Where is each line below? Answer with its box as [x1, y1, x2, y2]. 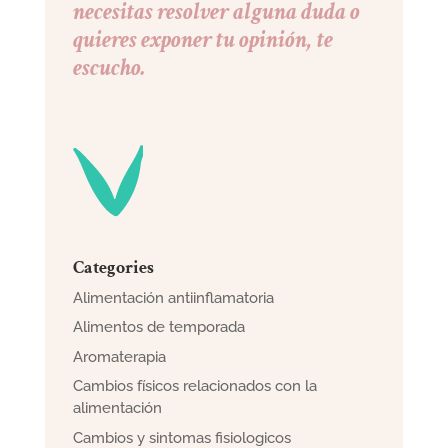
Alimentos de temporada [73, 318, 246, 337]
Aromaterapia [73, 347, 167, 366]
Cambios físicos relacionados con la [73, 377, 318, 396]
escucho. [73, 51, 147, 83]
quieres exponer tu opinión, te [73, 23, 334, 55]
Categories [73, 255, 155, 279]
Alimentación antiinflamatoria [73, 288, 275, 307]
